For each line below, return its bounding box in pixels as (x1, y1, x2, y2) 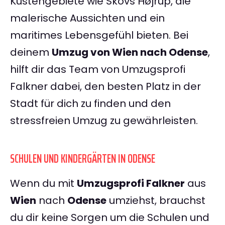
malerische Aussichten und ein (10, 11, 165, 26)
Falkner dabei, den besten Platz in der (10, 79, 201, 94)
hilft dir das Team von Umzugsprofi (10, 62, 185, 77)
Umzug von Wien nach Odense (52, 45, 208, 60)
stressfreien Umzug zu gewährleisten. (10, 114, 198, 128)
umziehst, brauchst (106, 193, 205, 208)
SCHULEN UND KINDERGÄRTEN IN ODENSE (10, 149, 155, 169)
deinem (10, 45, 52, 60)
